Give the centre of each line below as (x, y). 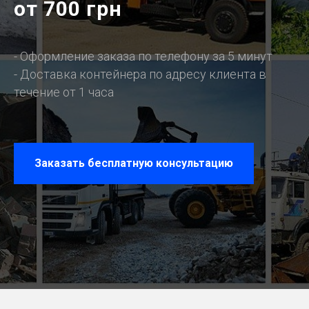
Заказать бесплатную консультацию (134, 163)
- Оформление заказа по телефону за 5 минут (143, 56)
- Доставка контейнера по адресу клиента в (140, 74)
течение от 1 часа (64, 92)
